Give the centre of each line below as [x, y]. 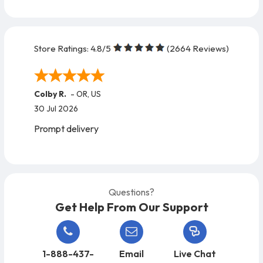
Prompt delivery [66, 129]
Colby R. [50, 94]
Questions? [131, 192]
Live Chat [195, 254]
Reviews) [210, 49]
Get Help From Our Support [131, 207]
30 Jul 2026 [56, 109]
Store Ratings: [61, 49]
